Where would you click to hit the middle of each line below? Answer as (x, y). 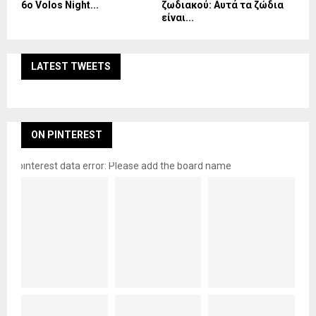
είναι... (178, 18)
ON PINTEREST (67, 135)
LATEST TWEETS (71, 67)
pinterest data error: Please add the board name (124, 166)
